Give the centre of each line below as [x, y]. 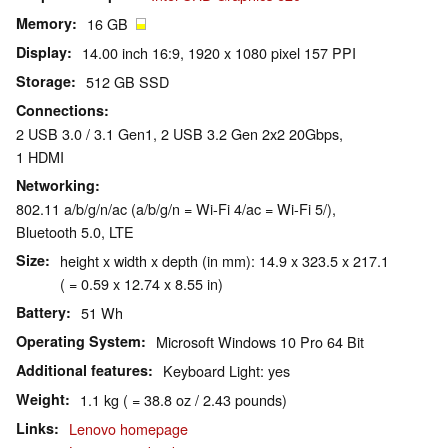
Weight [40, 399]
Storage [43, 81]
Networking [55, 185]
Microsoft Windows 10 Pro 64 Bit [260, 342]
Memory [44, 23]
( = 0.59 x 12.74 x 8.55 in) [141, 284]
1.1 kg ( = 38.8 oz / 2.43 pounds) [183, 400]
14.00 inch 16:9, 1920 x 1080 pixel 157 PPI [219, 53]
